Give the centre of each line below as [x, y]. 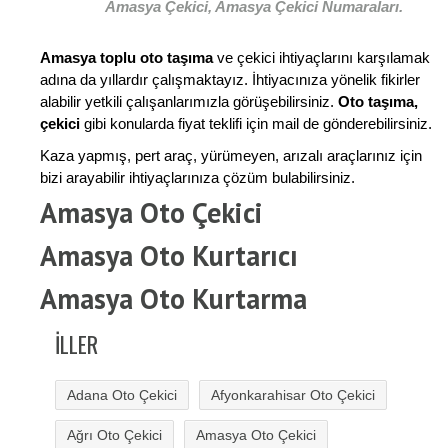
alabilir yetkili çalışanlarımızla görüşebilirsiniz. [189, 102]
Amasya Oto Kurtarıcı [169, 256]
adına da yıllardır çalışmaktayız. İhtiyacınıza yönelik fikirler [230, 80]
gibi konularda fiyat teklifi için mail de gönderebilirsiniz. [256, 124]
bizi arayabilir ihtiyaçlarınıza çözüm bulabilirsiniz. [197, 178]
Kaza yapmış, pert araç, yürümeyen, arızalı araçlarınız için [231, 156]
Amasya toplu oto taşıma [126, 58]
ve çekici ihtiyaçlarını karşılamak [321, 58]
